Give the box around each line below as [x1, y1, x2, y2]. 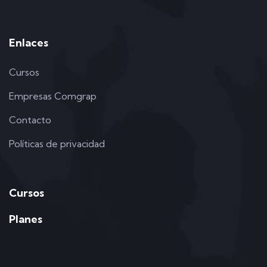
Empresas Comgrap [9, 90, 97, 103]
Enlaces [9, 36, 48, 50]
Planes [9, 212, 42, 226]
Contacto [9, 114, 51, 126]
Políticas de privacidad [9, 138, 105, 150]
